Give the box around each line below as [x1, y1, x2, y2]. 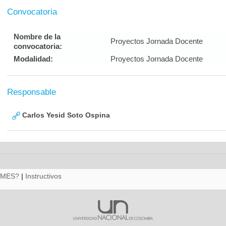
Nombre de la [14, 32, 61, 41]
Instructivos [25, 172, 62, 180]
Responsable [7, 87, 56, 97]
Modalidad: [14, 54, 53, 63]
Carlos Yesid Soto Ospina [20, 111, 110, 119]
